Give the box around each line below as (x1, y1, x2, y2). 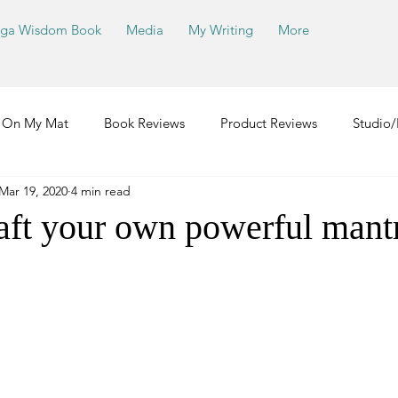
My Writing (188, 21, 253, 38)
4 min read (71, 182, 131, 199)
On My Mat (2, 114, 68, 131)
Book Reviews (104, 114, 185, 131)
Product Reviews (220, 114, 317, 131)
